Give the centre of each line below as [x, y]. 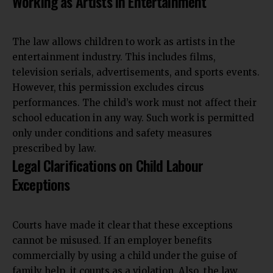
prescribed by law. [54, 148]
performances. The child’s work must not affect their [134, 103]
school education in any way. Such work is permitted [133, 118]
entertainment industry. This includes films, [114, 57]
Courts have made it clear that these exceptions [122, 225]
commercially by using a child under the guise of [125, 255]
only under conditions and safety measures [112, 133]
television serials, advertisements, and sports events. [136, 72]
